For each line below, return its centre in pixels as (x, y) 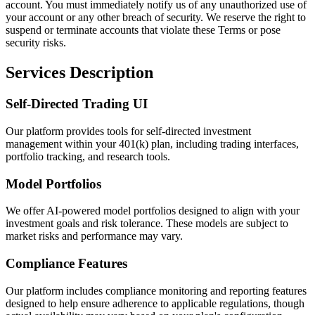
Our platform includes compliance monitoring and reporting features (156, 290)
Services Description (79, 73)
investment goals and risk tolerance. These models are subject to (147, 224)
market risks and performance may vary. (94, 236)
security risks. (36, 43)
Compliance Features (66, 263)
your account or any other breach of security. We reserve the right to (156, 18)
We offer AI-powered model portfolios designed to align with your (153, 211)
